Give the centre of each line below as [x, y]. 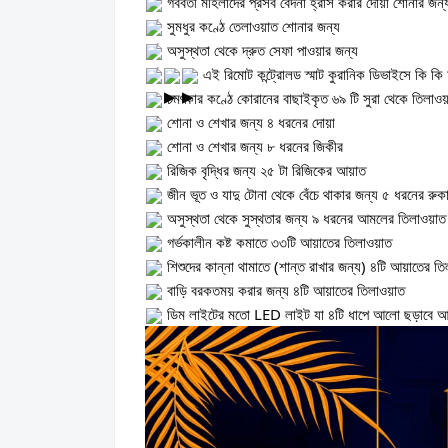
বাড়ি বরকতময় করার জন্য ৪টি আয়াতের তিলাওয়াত [284, 289]
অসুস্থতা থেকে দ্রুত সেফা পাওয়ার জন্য [260, 49]
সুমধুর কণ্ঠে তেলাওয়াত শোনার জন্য [251, 25]
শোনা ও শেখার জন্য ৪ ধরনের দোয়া [249, 121]
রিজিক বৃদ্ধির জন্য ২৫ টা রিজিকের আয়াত [264, 169]
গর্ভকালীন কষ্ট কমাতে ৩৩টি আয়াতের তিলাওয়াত [277, 241]
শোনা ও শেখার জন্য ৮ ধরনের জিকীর [253, 145]
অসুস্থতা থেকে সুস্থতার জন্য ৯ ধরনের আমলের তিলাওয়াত [304, 217]
